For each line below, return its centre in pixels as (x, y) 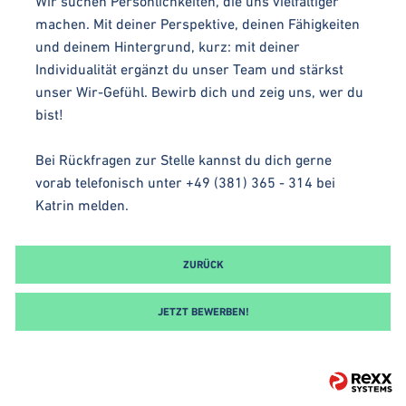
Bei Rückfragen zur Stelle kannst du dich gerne (184, 159)
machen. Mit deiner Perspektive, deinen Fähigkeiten (198, 23)
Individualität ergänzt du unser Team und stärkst (189, 68)
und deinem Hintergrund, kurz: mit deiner (168, 46)
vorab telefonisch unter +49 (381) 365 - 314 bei (185, 182)
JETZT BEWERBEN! (203, 311)
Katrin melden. (84, 204)
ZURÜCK (203, 264)
